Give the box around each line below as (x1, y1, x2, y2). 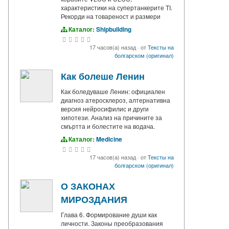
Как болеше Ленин (61, 70, 145, 83)
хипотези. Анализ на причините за (61, 113, 162, 122)
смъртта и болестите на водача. (61, 122, 155, 131)
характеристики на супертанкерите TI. (61, 3, 172, 12)
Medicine (96, 134, 122, 144)
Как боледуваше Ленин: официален (61, 87, 165, 96)
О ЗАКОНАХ (61, 179, 115, 193)
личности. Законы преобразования (61, 219, 163, 228)
